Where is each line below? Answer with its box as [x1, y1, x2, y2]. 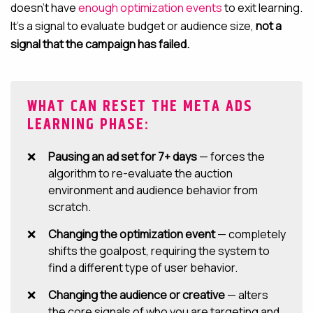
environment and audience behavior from [48, 182, 258, 198]
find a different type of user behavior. [48, 260, 238, 275]
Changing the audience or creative [48, 287, 225, 303]
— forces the [197, 149, 265, 164]
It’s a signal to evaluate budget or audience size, [10, 18, 256, 34]
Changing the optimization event [48, 226, 215, 242]
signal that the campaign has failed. [10, 36, 189, 52]
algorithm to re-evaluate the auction [48, 166, 233, 181]
